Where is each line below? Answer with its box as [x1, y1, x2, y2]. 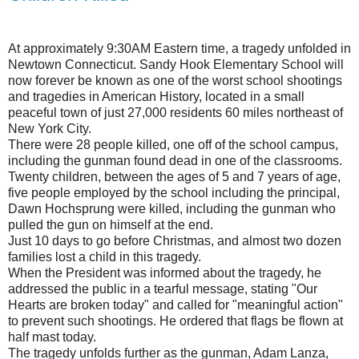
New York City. [8, 121, 91, 135]
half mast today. [8, 329, 96, 344]
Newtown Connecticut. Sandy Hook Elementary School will [8, 57, 344, 71]
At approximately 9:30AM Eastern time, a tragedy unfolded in [8, 41, 351, 55]
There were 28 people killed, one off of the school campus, [8, 137, 338, 151]
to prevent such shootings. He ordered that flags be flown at [8, 313, 343, 328]
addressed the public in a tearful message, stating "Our [8, 281, 317, 296]
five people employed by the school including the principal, [8, 185, 340, 200]
